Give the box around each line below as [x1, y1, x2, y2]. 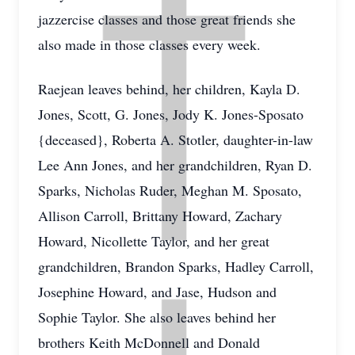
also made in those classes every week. [38, 35, 261, 54]
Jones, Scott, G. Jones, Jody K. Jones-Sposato [38, 105, 303, 124]
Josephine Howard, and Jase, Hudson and [38, 282, 277, 301]
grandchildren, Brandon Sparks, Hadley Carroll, [38, 257, 314, 276]
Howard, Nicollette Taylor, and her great [38, 231, 269, 250]
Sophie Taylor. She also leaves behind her [38, 307, 276, 326]
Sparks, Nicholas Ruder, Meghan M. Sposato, [38, 181, 302, 200]
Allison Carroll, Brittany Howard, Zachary [38, 206, 282, 225]
